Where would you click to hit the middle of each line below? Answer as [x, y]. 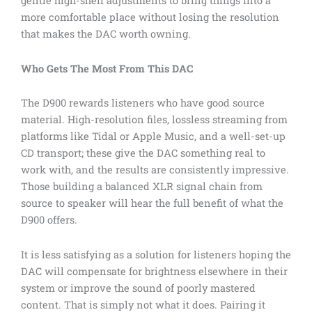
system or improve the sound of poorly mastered [138, 288]
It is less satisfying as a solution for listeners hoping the [156, 254]
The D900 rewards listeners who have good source [143, 103]
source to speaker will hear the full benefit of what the [152, 203]
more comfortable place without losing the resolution [150, 17]
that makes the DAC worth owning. [106, 34]
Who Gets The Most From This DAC [107, 68]
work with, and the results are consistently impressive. [155, 170]
